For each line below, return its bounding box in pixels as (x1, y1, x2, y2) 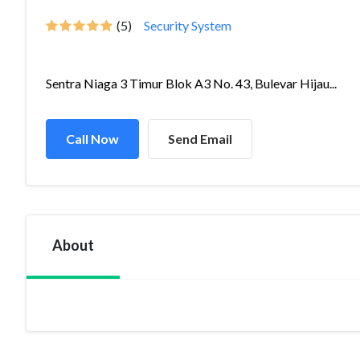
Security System (144, 18, 231, 33)
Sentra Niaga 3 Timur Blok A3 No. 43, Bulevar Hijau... (46, 76, 337, 91)
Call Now (66, 131, 119, 146)
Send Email (168, 131, 232, 146)
